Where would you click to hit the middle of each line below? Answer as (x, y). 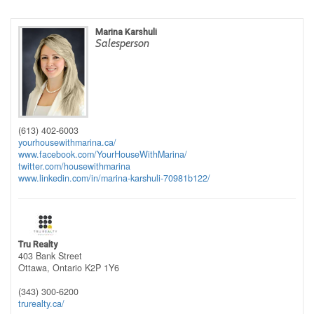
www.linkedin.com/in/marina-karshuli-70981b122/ (114, 178)
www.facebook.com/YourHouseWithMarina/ (103, 155)
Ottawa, (35, 268)
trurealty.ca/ (41, 304)
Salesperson (122, 43)
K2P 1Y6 (102, 268)
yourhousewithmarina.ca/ (67, 143)
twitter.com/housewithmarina (74, 166)
